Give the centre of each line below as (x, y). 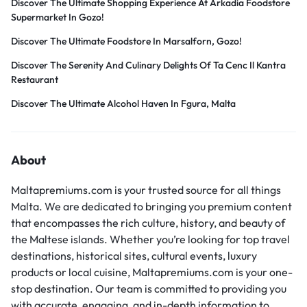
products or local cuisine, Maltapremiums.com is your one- (152, 272)
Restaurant (35, 80)
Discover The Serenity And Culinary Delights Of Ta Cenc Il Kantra (148, 65)
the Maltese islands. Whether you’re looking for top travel (150, 240)
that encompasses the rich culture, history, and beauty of (148, 223)
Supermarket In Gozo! (58, 17)
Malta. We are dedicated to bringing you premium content (151, 207)
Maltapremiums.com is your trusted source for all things (146, 190)
